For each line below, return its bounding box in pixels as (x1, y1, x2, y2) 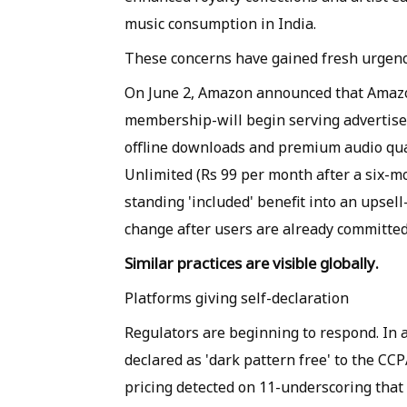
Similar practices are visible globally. (124, 253, 379, 274)
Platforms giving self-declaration (124, 288, 349, 309)
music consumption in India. (124, 14, 316, 35)
